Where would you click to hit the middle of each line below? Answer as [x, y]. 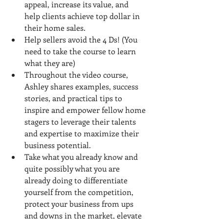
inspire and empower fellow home [86, 109]
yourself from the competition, [80, 192]
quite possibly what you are [73, 168]
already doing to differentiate [77, 180]
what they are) [50, 63]
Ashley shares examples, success [82, 86]
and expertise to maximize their [83, 133]
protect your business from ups [80, 203]
